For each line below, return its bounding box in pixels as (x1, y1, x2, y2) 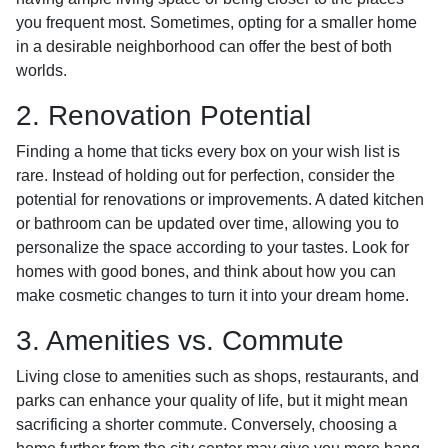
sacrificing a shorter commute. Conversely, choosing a (16, 415, 397, 433)
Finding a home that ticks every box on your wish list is (16, 142, 400, 160)
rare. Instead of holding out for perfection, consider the (16, 166, 395, 184)
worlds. (16, 61, 67, 79)
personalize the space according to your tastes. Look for (16, 238, 409, 256)
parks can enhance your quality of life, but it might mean (16, 391, 408, 409)
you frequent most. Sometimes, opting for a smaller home (16, 13, 417, 31)
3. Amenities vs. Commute (16, 324, 344, 356)
